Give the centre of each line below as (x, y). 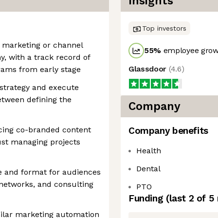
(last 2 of (187, 198)
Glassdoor (149, 69)
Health (149, 151)
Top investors (164, 28)
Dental (148, 169)
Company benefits (168, 131)
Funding (147, 198)
